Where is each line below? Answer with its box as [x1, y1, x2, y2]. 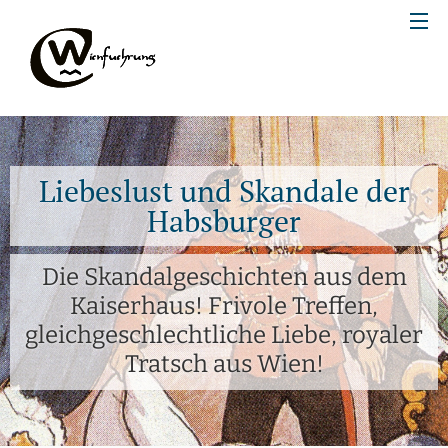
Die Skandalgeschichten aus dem [41, 263, 407, 291]
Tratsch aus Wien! [124, 350, 324, 378]
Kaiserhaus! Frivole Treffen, [70, 292, 378, 320]
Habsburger [147, 201, 301, 241]
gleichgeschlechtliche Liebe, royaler [25, 321, 423, 349]
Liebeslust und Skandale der [38, 171, 410, 211]
